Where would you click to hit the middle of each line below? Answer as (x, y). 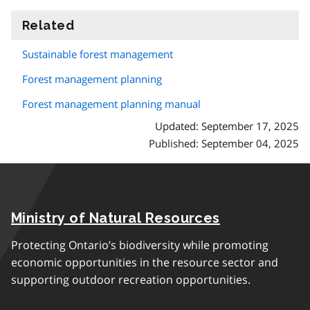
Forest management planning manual (111, 104)
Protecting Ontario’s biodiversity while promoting (140, 245)
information (113, 26)
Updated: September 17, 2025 (227, 126)
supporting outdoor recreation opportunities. (131, 280)
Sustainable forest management (98, 54)
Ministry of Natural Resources (116, 218)
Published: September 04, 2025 (224, 144)
